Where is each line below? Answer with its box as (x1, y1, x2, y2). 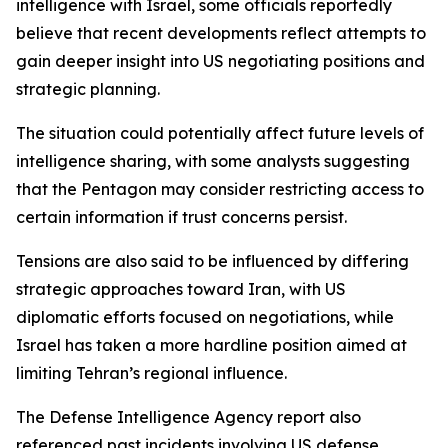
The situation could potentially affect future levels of (16, 123, 424, 143)
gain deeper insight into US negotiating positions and (16, 51, 425, 71)
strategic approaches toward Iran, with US (16, 279, 346, 299)
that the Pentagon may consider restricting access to (16, 179, 424, 199)
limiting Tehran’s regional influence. (16, 363, 287, 383)
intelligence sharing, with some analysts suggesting (16, 151, 410, 171)
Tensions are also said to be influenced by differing (16, 251, 409, 271)
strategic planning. (16, 79, 160, 99)
